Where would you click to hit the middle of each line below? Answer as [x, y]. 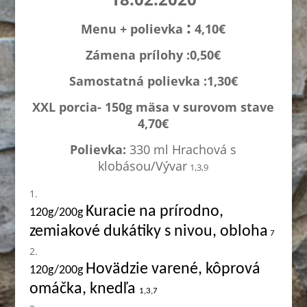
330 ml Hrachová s [183, 149]
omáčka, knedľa [84, 289]
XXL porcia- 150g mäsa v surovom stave [153, 107]
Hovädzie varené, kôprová [173, 269]
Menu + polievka [134, 29]
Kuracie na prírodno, [154, 212]
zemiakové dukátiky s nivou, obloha [148, 232]
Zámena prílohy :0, [143, 55]
